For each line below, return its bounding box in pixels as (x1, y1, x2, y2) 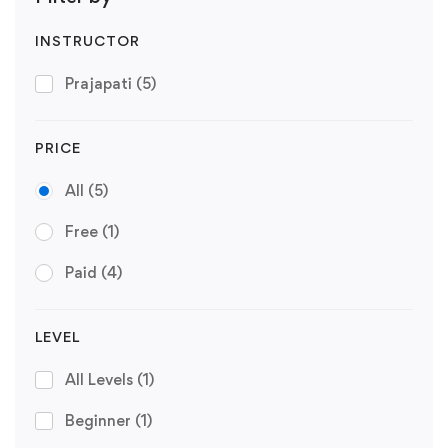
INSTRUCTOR (35, 32, 140, 49)
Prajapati (65, 74, 136, 93)
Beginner (65, 411, 135, 430)
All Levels (65, 370, 137, 389)
